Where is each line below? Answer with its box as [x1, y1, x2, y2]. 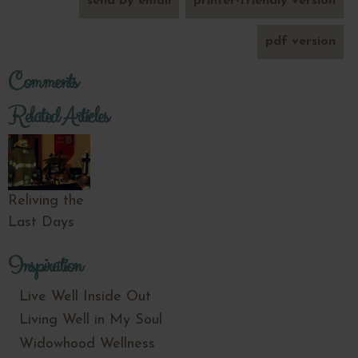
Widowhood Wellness [19, 336, 155, 352]
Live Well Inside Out [19, 288, 151, 304]
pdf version [265, 34, 336, 48]
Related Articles [8, 100, 108, 133]
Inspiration [8, 250, 82, 283]
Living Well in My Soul [19, 312, 162, 328]
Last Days [8, 215, 74, 231]
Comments [8, 66, 77, 98]
